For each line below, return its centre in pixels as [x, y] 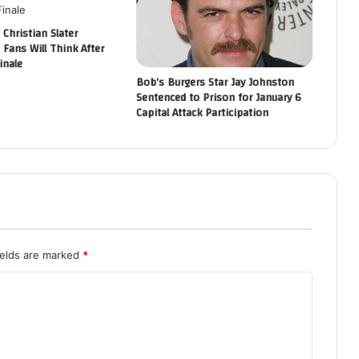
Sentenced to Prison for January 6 [218, 98]
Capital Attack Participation [202, 113]
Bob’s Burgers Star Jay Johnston [215, 83]
